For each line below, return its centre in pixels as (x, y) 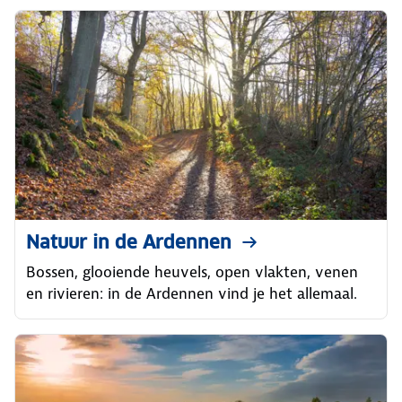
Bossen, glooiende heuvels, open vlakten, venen (192, 272)
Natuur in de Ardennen (129, 242)
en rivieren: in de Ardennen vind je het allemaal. (192, 293)
